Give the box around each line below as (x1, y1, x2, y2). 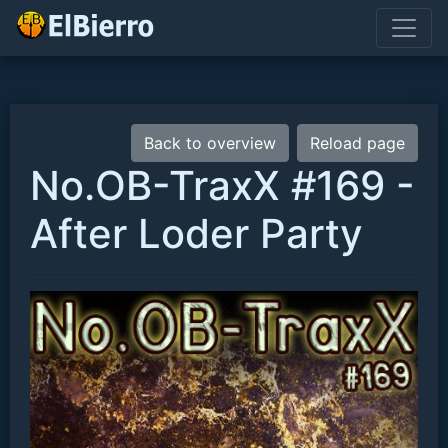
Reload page (310, 133, 405, 153)
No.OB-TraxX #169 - (30, 161, 415, 210)
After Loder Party (30, 209, 363, 258)
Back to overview (144, 133, 276, 153)
